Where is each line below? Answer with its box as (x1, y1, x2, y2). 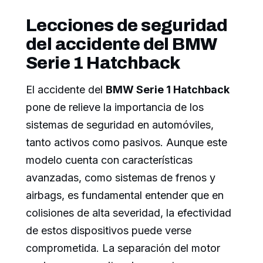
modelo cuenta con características (26, 154, 193, 167)
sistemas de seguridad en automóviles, (26, 119, 214, 131)
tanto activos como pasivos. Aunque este (26, 136, 227, 149)
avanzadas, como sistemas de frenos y (26, 171, 215, 184)
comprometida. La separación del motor (26, 242, 220, 255)
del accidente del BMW (26, 35, 217, 54)
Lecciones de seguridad (26, 16, 228, 35)
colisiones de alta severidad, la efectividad (26, 207, 231, 220)
